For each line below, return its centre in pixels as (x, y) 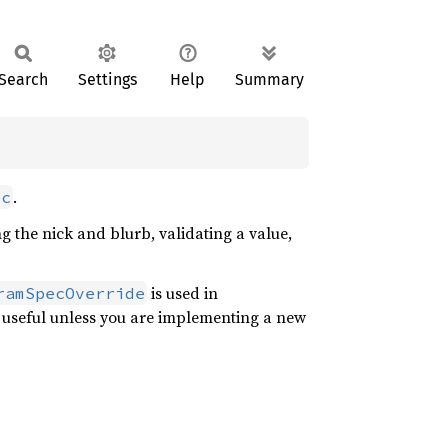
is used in (182, 293)
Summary (269, 79)
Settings (107, 79)
